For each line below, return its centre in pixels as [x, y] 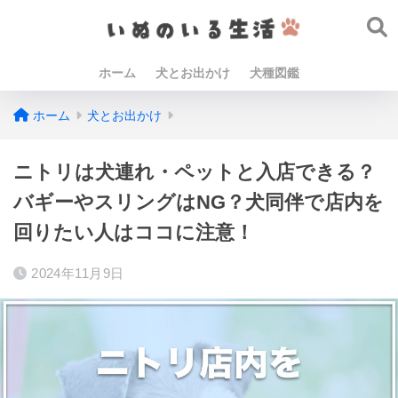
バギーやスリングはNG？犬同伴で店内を [199, 202]
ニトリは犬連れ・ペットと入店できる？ [195, 172]
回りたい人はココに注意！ [134, 232]
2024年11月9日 [78, 273]
